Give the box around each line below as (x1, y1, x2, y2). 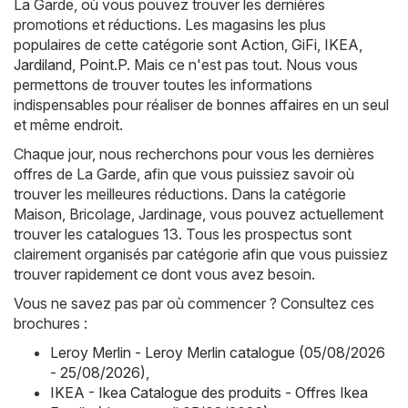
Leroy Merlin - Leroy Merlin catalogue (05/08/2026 (50, 343, 385, 362)
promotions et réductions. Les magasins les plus (14, 15, 326, 35)
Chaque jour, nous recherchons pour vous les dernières (14, 145, 374, 164)
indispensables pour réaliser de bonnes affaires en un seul (14, 96, 389, 115)
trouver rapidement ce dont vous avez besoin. (14, 265, 315, 284)
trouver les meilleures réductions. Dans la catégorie (14, 185, 346, 204)
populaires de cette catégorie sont (14, 36, 240, 55)
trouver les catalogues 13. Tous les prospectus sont (14, 225, 352, 244)
